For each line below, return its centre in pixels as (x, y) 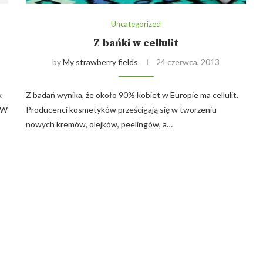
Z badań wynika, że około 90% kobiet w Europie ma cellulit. (132, 95)
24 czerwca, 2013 (188, 62)
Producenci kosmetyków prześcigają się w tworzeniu (122, 110)
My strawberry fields (101, 62)
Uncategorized (136, 24)
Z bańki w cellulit (136, 43)
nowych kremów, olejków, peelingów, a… (100, 124)
